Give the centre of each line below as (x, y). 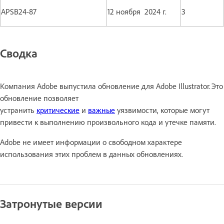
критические (58, 110)
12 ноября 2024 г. (139, 11)
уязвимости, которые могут (162, 110)
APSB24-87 (19, 11)
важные (101, 110)
